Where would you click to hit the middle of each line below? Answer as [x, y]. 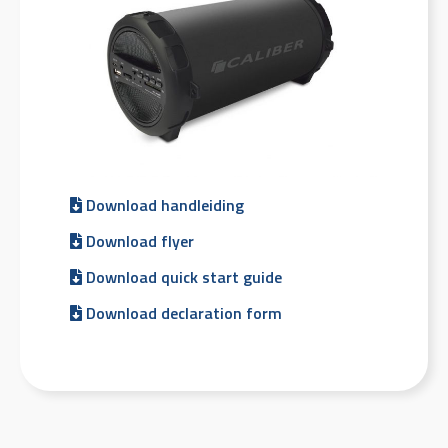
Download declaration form [182, 313]
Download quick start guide [182, 277]
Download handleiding [163, 205]
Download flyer [138, 241]
